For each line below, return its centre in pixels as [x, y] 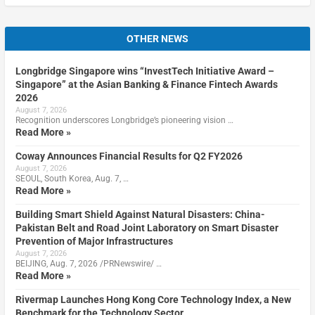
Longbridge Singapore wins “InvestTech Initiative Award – [144, 71]
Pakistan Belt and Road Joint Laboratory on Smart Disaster [147, 227]
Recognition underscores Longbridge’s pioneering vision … [124, 120]
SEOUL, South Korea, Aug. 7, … [72, 178]
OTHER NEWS [157, 38]
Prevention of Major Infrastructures [94, 241]
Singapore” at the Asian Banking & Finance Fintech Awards [146, 84]
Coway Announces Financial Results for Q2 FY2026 [129, 156]
